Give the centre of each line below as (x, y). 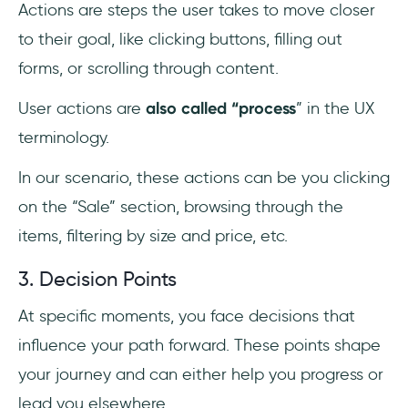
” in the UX (335, 109)
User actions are (82, 109)
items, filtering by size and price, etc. (155, 236)
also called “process (221, 109)
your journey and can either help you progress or (201, 375)
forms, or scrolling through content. (151, 69)
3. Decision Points (97, 280)
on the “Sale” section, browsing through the (181, 207)
